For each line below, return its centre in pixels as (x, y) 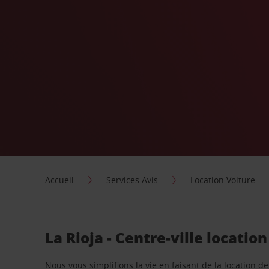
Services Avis (132, 180)
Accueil (60, 180)
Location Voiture (223, 180)
